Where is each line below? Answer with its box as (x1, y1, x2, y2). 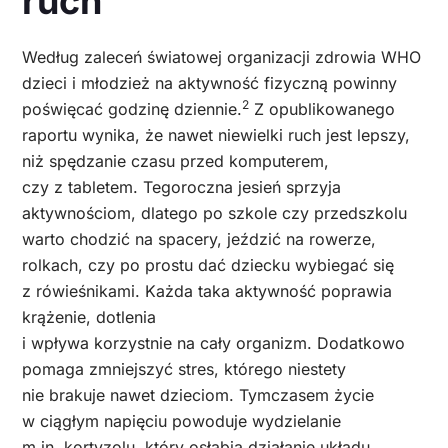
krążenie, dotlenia (22, 306, 156, 327)
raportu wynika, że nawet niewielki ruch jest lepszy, (22, 124, 410, 145)
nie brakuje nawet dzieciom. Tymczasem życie (22, 384, 374, 405)
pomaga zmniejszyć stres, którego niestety (22, 358, 346, 379)
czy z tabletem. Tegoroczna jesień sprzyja (22, 176, 341, 197)
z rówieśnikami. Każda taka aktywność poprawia (22, 280, 392, 301)
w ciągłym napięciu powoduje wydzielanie (22, 410, 341, 431)
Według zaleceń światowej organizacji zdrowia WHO (22, 46, 421, 67)
